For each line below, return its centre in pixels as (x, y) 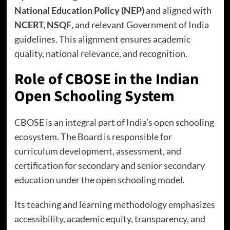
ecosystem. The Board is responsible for (93, 137)
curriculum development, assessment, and (98, 151)
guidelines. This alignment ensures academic (102, 39)
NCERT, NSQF (43, 25)
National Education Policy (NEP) (79, 10)
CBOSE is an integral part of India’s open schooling (114, 122)
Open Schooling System (94, 96)
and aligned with (178, 10)
